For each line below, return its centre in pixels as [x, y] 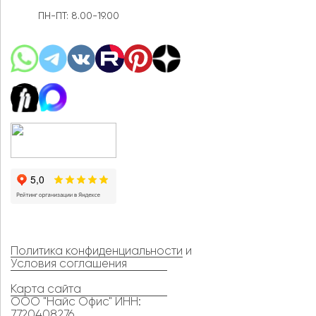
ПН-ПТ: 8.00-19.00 [79, 16]
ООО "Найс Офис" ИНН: [76, 302]
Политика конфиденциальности [97, 251]
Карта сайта [46, 289]
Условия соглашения [69, 264]
